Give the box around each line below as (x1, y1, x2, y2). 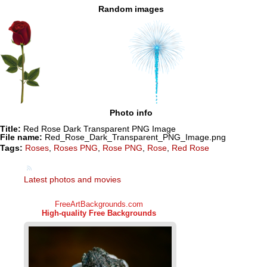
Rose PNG (103, 142, 142, 153)
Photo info (109, 108, 153, 118)
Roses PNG (54, 142, 98, 153)
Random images (98, 4, 164, 14)
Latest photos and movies (24, 174, 121, 184)
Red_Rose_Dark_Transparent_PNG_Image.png (42, 132, 226, 142)
